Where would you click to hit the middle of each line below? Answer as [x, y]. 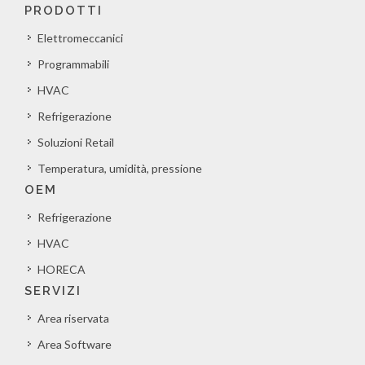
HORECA [62, 269]
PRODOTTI [64, 11]
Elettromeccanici [80, 38]
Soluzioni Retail [76, 142]
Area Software [75, 344]
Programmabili [73, 64]
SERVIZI [53, 291]
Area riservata [73, 318]
